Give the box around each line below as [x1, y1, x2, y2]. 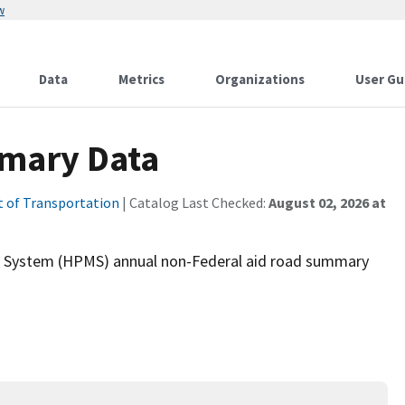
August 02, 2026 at [268, 193, 386, 212]
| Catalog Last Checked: [119, 193, 268, 212]
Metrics [118, 71, 165, 88]
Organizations [215, 71, 305, 88]
